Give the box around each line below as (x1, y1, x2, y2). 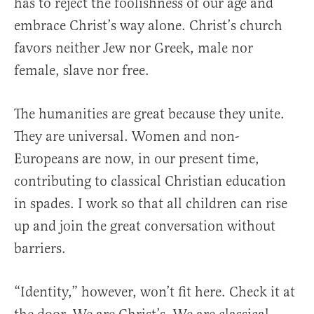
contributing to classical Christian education (14, 172, 286, 191)
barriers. (14, 240, 66, 258)
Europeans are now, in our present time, (14, 150, 259, 168)
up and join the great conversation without (14, 217, 275, 235)
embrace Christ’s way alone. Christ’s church (14, 17, 282, 35)
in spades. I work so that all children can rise (14, 195, 287, 213)
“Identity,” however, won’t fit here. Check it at (14, 283, 295, 301)
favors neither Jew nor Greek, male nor (14, 39, 253, 57)
